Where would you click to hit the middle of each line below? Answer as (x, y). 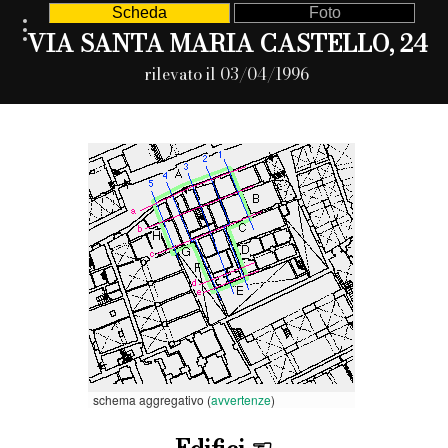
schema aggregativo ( (152, 399)
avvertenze (241, 399)
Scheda (139, 12)
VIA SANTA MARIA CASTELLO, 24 (226, 43)
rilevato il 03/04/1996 (227, 73)
